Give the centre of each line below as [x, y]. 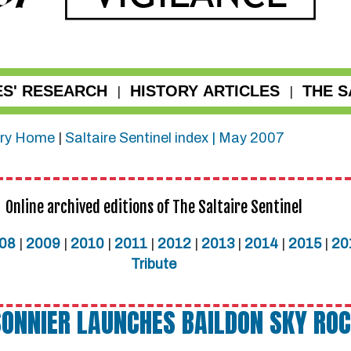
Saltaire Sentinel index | [140, 138]
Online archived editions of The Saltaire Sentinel [154, 207]
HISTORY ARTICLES [205, 91]
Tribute [154, 264]
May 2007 [251, 138]
